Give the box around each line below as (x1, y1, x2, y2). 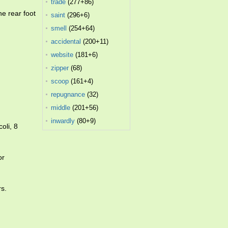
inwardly (51, 117, 75, 125)
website (51, 51, 74, 59)
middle (51, 104, 71, 111)
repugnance (51, 91, 85, 98)
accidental (51, 38, 81, 45)
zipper (51, 64, 69, 72)
